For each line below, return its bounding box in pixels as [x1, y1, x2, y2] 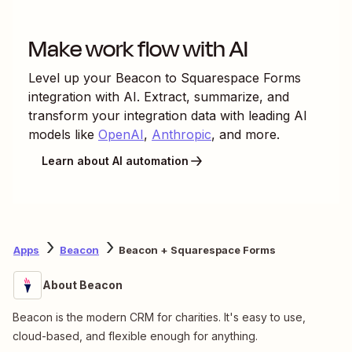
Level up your [28, 69, 115, 86]
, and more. [211, 126, 280, 142]
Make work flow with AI [28, 31, 248, 66]
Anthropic [152, 126, 211, 142]
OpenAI [98, 126, 144, 142]
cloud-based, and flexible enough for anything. [13, 328, 258, 343]
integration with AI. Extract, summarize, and [28, 88, 289, 104]
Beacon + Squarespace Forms [119, 244, 276, 257]
